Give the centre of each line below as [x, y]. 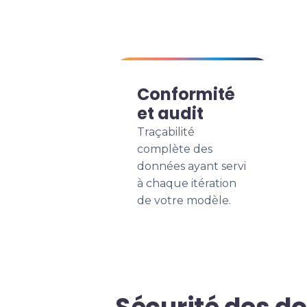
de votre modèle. [184, 200]
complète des [175, 149]
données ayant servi [192, 166]
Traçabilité [166, 132]
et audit [170, 113]
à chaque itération [187, 183]
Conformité [186, 94]
